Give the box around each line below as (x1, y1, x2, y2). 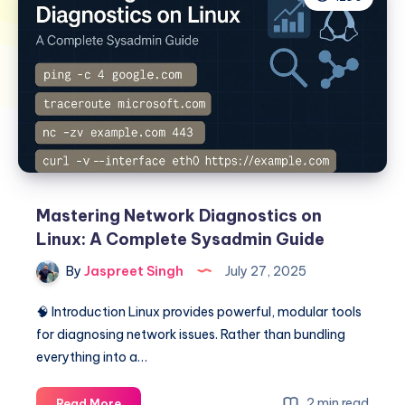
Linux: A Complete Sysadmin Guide (36, 228, 325, 250)
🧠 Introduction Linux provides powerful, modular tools (36, 304, 362, 321)
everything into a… (36, 349, 147, 366)
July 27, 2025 (222, 262, 306, 279)
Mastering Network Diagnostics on (36, 204, 322, 226)
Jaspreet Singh (81, 262, 184, 279)
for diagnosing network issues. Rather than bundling (36, 326, 345, 344)
